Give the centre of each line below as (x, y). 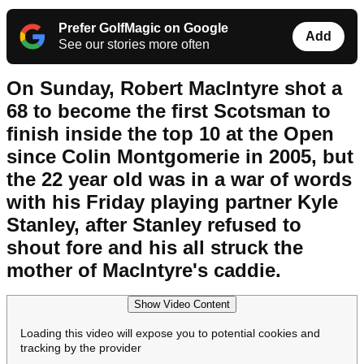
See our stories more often (134, 45)
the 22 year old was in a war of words (179, 180)
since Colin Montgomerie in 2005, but (180, 157)
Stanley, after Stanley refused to (154, 225)
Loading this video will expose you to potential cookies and (170, 334)
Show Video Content (182, 305)
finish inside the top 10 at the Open (170, 134)
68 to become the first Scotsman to (169, 111)
